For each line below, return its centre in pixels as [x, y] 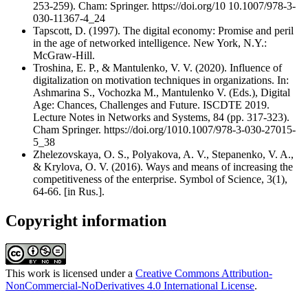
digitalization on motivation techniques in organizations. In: [161, 80]
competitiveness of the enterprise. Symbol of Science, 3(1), [160, 179]
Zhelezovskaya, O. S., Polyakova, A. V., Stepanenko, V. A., [163, 154]
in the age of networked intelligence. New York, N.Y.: [150, 43]
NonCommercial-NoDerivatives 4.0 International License [130, 286]
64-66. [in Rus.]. [69, 191]
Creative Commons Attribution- [204, 274]
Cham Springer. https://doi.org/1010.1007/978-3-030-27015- [164, 129]
